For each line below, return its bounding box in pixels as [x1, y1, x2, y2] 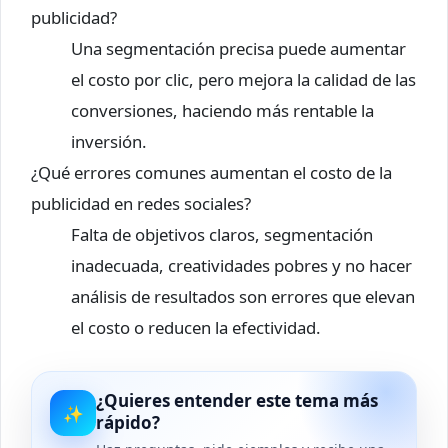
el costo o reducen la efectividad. [71, 316, 321, 340]
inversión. [71, 130, 147, 154]
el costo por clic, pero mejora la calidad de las [71, 68, 416, 92]
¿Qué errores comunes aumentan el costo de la [31, 161, 392, 185]
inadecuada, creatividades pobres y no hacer [71, 254, 412, 278]
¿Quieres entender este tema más [96, 389, 378, 413]
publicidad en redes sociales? [31, 192, 251, 216]
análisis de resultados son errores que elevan [71, 285, 415, 309]
